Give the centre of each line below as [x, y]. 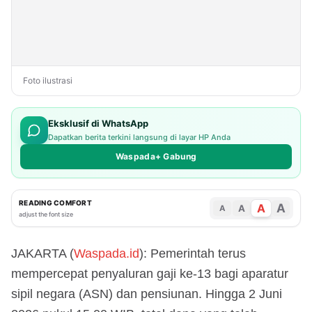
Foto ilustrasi [48, 80]
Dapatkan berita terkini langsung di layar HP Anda [139, 138]
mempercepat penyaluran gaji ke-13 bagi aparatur [150, 273]
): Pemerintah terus [193, 253]
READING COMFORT [55, 202]
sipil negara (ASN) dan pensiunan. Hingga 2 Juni [147, 294]
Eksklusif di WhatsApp [98, 124]
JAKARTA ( [42, 253]
